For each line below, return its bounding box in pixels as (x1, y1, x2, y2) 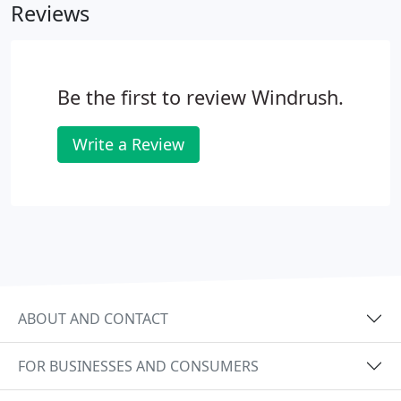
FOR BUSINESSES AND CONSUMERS (18, 355, 259, 376)
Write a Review (73, 133, 184, 155)
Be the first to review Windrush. (57, 84, 344, 110)
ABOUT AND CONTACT (18, 308, 168, 328)
